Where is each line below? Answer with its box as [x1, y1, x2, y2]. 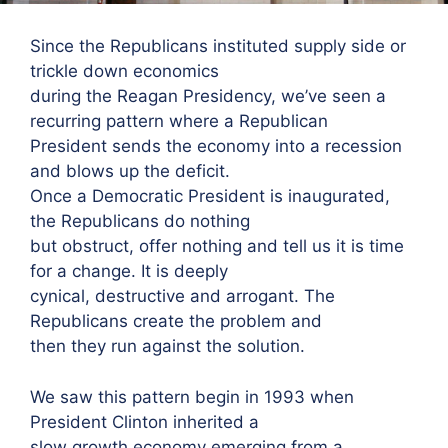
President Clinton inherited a [30, 411, 259, 432]
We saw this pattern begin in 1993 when [30, 386, 354, 407]
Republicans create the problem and [30, 311, 322, 331]
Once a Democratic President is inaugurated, [30, 186, 390, 206]
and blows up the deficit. [30, 161, 230, 181]
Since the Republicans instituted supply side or [30, 36, 406, 56]
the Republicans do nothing [30, 211, 250, 231]
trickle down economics [30, 61, 219, 81]
